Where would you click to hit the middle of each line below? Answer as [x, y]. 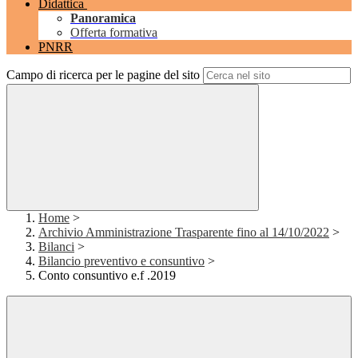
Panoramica [103, 18]
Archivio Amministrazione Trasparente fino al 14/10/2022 [184, 233]
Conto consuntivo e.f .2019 [107, 276]
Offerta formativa [114, 33]
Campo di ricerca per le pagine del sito [103, 75]
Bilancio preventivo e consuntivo [121, 261]
